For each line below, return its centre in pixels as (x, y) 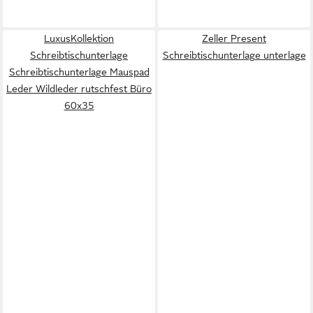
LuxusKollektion (79, 38)
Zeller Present (234, 38)
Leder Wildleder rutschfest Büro (79, 89)
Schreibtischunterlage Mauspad (79, 72)
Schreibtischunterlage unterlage (234, 55)
